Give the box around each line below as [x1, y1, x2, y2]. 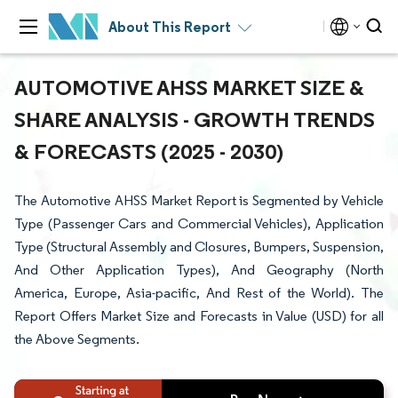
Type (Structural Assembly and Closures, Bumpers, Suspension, [14, 238, 384, 255]
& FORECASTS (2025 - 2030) [14, 138, 283, 164]
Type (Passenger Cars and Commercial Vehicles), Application [14, 215, 384, 232]
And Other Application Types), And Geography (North [14, 261, 384, 278]
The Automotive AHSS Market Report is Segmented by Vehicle [14, 192, 384, 209]
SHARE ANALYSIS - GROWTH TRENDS [14, 106, 375, 132]
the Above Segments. [14, 330, 139, 347]
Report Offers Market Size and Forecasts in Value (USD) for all [14, 307, 384, 324]
